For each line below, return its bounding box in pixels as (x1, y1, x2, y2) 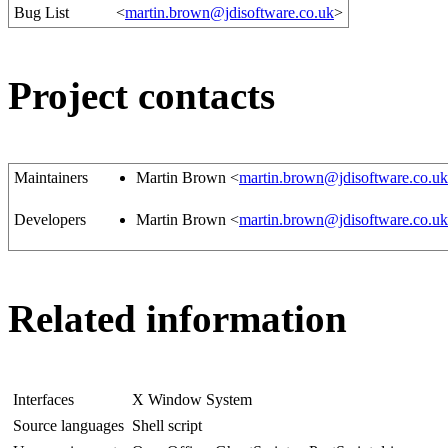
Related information (8, 297, 347, 341)
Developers (14, 211, 86, 229)
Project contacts (8, 74, 275, 118)
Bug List (14, 4, 69, 22)
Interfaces (13, 391, 74, 409)
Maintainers (14, 169, 88, 187)
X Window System (132, 391, 252, 409)
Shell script (132, 417, 202, 435)
